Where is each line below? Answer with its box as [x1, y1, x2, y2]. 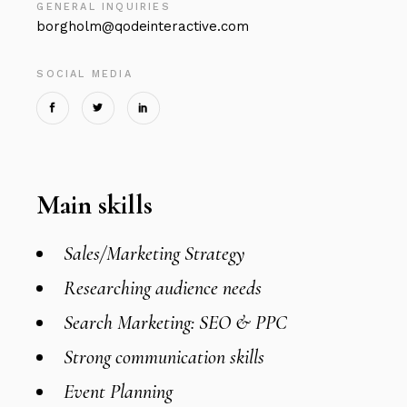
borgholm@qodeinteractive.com [36, 18, 250, 35]
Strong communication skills [64, 345, 265, 370]
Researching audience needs [64, 276, 263, 301]
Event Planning [64, 380, 174, 404]
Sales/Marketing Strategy [64, 242, 246, 266]
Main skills [36, 188, 154, 223]
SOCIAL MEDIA [36, 68, 133, 81]
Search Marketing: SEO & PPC [64, 311, 288, 335]
